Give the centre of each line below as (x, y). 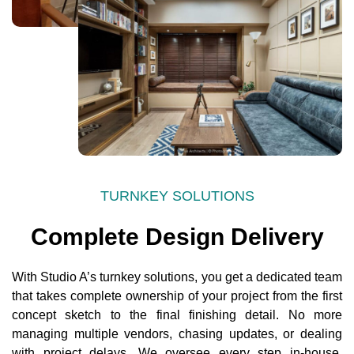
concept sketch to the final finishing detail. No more (177, 314)
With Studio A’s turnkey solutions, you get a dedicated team (177, 277)
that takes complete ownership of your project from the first (177, 296)
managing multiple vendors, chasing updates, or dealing (177, 333)
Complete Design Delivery (177, 236)
